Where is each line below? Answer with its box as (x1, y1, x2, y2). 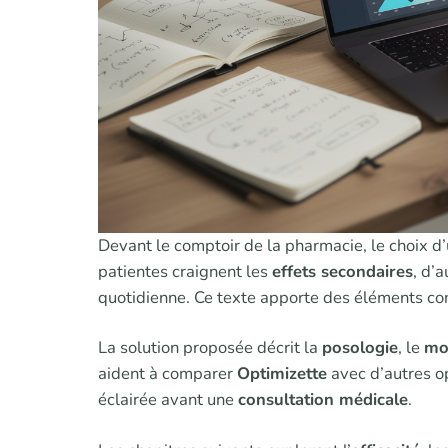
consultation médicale (238, 388, 408, 412)
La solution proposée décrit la (98, 336, 322, 360)
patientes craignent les (98, 259, 272, 283)
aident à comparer (98, 362, 237, 386)
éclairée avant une (98, 388, 238, 412)
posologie (322, 336, 398, 360)
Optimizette (237, 362, 327, 386)
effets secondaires (272, 259, 413, 283)
